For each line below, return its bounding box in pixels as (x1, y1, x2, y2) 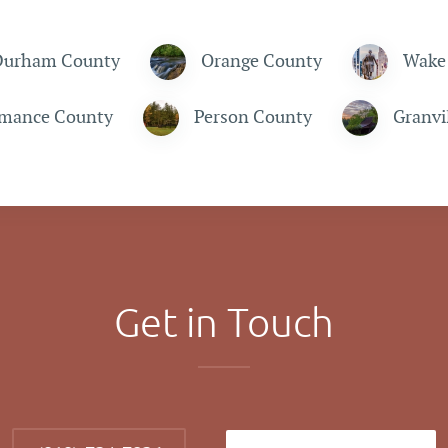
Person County (194, 107, 312, 128)
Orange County (200, 51, 322, 72)
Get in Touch (114, 299, 334, 349)
